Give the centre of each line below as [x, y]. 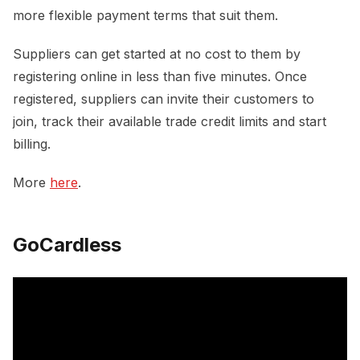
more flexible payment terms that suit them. [147, 15]
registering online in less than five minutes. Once [160, 76]
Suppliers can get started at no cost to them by [157, 53]
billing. [34, 143]
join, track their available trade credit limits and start [170, 121]
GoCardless [67, 244]
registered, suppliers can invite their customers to [164, 98]
